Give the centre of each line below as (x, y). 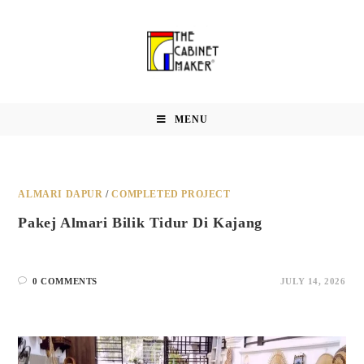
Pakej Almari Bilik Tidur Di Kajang (140, 223)
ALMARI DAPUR (61, 195)
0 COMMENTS (65, 282)
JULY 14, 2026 (313, 282)
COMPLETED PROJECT (171, 195)
